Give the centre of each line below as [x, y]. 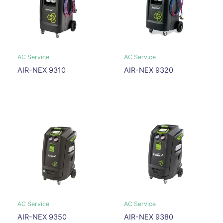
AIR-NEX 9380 [148, 217]
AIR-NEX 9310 [41, 70]
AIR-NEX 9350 [42, 217]
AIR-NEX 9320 [148, 70]
